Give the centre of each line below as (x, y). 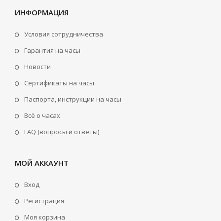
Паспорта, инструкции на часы (73, 99)
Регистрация (44, 201)
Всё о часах (42, 115)
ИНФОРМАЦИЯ (42, 12)
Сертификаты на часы (59, 83)
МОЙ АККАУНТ (42, 163)
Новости (37, 66)
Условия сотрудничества (64, 34)
